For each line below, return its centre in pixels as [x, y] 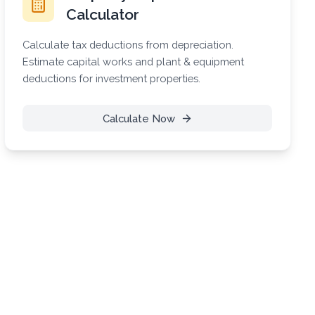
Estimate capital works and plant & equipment [134, 61]
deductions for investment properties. [112, 78]
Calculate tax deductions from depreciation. [128, 44]
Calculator [103, 14]
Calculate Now [139, 118]
